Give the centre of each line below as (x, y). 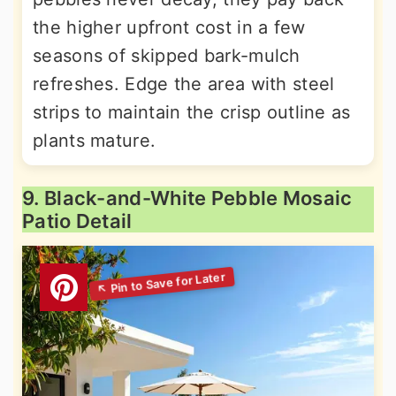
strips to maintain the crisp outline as (192, 112)
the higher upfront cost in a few (169, 27)
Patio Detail (77, 221)
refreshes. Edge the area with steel (184, 84)
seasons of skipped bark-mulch (167, 55)
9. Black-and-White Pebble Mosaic (187, 198)
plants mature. (95, 140)
